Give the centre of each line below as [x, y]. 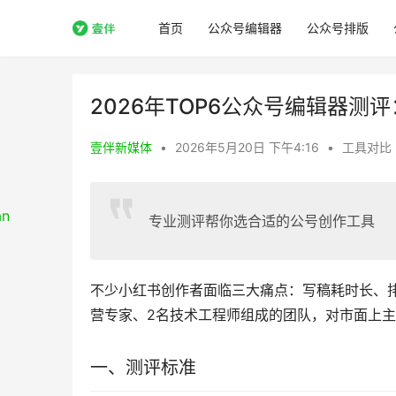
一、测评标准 [143, 368]
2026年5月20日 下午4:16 [249, 147]
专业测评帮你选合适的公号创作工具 [262, 221]
